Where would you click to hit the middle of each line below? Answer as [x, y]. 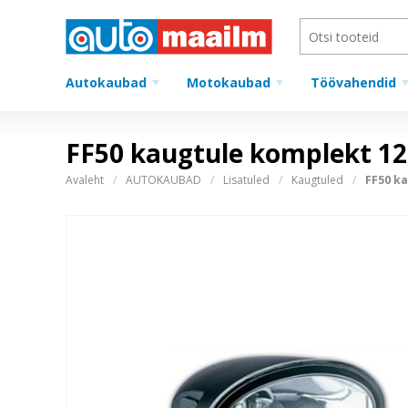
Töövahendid [353, 82]
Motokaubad [229, 82]
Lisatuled [246, 180]
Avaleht [85, 180]
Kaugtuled [317, 180]
